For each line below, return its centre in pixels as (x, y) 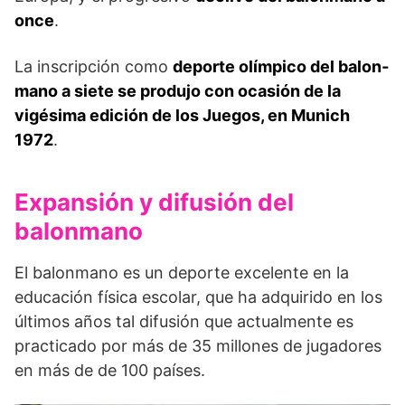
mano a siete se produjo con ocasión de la (178, 90)
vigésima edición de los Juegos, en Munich (182, 115)
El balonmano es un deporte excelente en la (182, 272)
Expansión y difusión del (154, 202)
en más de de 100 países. (110, 370)
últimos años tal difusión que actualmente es (184, 321)
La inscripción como (94, 66)
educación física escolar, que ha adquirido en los (198, 297)
